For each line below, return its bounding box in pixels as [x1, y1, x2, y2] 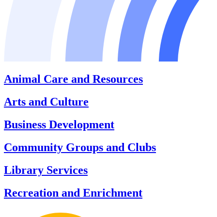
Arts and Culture [4, 95, 89, 108]
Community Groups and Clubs [4, 141, 156, 154]
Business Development [4, 118, 114, 131]
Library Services [4, 164, 88, 177]
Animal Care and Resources [4, 73, 143, 86]
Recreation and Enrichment [4, 186, 142, 199]
